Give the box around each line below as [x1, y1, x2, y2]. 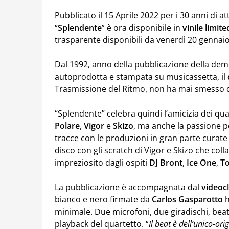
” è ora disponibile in [102, 22, 182, 33]
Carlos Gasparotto [152, 194, 223, 205]
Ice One [187, 157, 216, 168]
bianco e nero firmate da [55, 194, 152, 205]
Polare [55, 120, 80, 131]
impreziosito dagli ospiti [55, 157, 149, 168]
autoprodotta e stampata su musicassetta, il [55, 71, 227, 82]
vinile [182, 22, 203, 33]
